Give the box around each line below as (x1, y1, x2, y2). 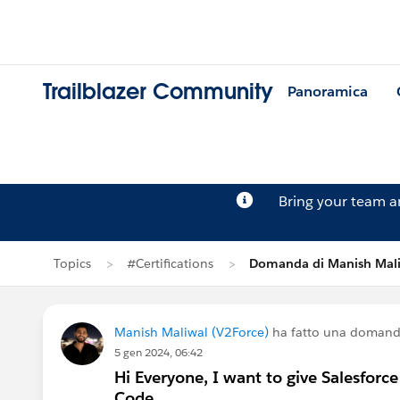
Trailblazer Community (43, 78, 273, 106)
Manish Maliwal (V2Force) (114, 324, 269, 340)
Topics (54, 255, 91, 271)
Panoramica (287, 82, 368, 102)
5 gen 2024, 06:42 (114, 345, 203, 360)
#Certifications (127, 255, 213, 271)
